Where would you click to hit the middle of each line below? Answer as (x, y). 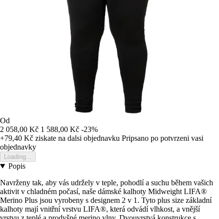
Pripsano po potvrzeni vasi (163, 138)
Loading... (18, 157)
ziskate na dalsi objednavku (77, 138)
